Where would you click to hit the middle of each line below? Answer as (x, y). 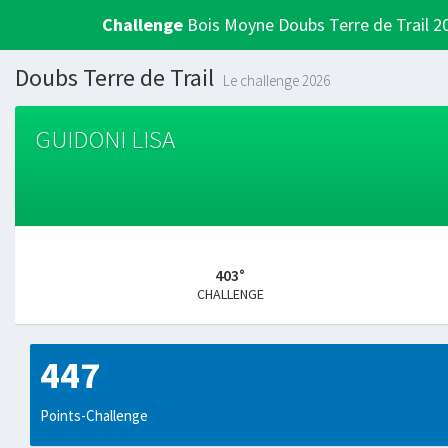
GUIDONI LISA (105, 139)
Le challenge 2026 (276, 80)
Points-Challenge (94, 415)
